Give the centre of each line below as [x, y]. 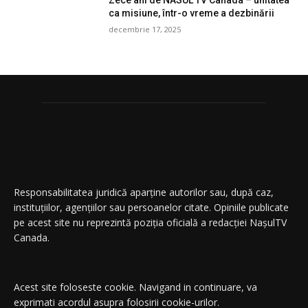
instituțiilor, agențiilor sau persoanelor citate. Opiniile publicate [151, 207]
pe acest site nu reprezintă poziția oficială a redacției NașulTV [150, 222]
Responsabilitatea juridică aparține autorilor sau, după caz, [144, 192]
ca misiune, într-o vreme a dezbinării [192, 13]
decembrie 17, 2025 [145, 30]
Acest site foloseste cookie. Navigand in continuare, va [135, 287]
